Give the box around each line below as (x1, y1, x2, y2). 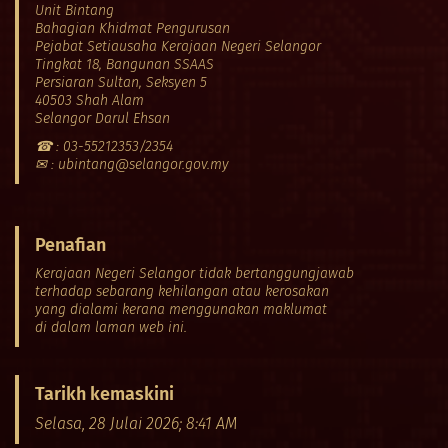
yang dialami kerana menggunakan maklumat (35, 300, 327, 318)
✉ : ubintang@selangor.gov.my (35, 155, 229, 173)
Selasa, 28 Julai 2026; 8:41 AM (35, 413, 237, 433)
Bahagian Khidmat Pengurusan (35, 19, 230, 37)
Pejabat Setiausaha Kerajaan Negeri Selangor (35, 37, 321, 55)
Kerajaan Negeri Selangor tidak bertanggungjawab (35, 264, 354, 282)
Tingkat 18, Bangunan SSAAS (35, 55, 214, 73)
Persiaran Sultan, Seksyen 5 (35, 73, 207, 91)
